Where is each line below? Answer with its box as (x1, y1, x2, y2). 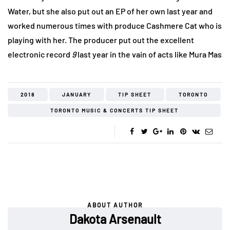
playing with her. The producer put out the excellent (8, 35, 194, 45)
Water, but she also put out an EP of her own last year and (8, 6, 213, 16)
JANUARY (62, 91, 91, 98)
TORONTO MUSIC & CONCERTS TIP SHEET (50, 107, 179, 114)
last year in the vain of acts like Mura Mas (78, 49, 222, 60)
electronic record (8, 49, 72, 60)
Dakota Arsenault (69, 212, 161, 227)
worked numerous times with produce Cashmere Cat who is (8, 21, 222, 31)
